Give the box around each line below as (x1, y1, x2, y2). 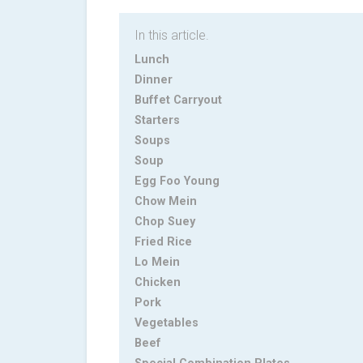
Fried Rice (135, 235, 192, 250)
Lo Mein (135, 255, 180, 270)
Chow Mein (135, 194, 197, 209)
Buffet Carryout (135, 93, 222, 108)
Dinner (135, 73, 173, 88)
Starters (135, 113, 180, 128)
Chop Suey (135, 215, 195, 229)
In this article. (135, 28, 209, 44)
